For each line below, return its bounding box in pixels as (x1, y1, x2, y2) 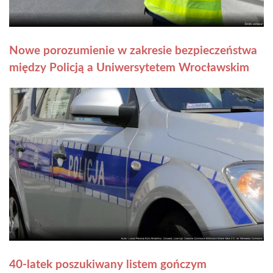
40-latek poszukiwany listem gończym (9, 258, 207, 271)
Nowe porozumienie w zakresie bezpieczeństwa (9, 44, 257, 57)
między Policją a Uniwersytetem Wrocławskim (9, 62, 249, 74)
